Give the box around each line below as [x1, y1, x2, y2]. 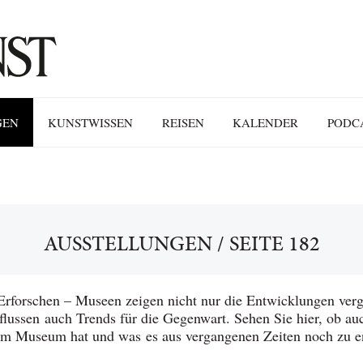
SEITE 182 [228, 228, 320, 258]
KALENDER [233, 114, 299, 130]
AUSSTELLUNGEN [43, 228, 212, 258]
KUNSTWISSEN [47, 114, 133, 130]
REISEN [161, 114, 204, 130]
